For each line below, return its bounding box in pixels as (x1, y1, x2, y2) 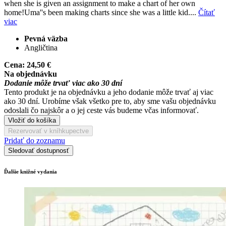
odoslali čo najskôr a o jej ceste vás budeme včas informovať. (4, 105, 199, 115)
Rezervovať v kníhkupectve (8, 127, 89, 135)
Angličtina (24, 43, 58, 52)
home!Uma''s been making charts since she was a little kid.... (4, 8, 198, 17)
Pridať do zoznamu (4, 136, 65, 145)
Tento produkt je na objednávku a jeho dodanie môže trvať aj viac (4, 87, 213, 96)
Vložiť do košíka (8, 116, 56, 124)
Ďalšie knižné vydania (4, 168, 57, 175)
